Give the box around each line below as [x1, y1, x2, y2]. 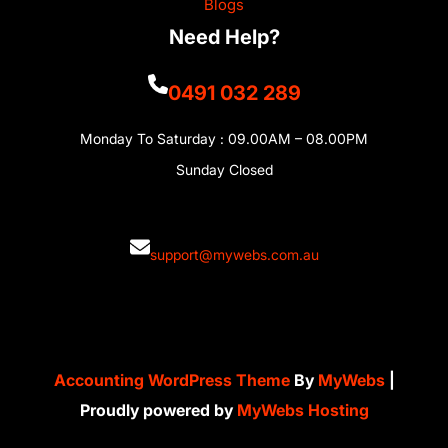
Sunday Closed [175, 160, 273, 178]
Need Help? [168, 25, 280, 49]
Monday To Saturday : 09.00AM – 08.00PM [80, 129, 368, 147]
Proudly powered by [79, 399, 237, 420]
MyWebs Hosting [236, 399, 369, 420]
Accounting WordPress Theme [53, 369, 294, 390]
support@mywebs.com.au [149, 246, 319, 264]
